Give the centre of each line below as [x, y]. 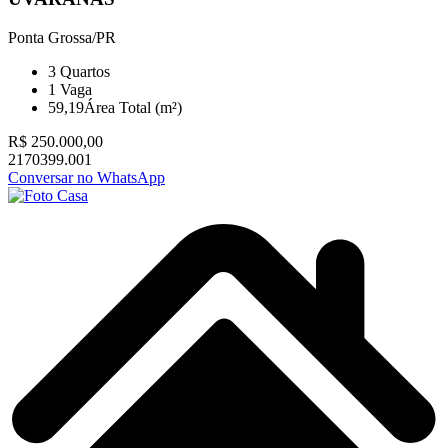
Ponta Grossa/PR [62, 38]
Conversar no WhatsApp [86, 178]
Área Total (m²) [133, 108]
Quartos [83, 72]
